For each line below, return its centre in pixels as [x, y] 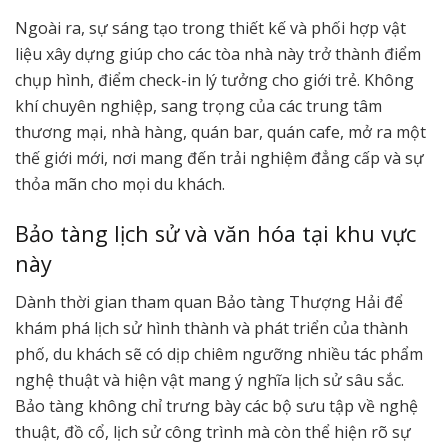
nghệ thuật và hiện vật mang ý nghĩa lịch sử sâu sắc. [209, 380]
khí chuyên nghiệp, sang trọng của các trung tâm [198, 105]
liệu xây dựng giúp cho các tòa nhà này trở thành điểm [218, 53]
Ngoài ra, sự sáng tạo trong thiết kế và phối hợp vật [210, 27]
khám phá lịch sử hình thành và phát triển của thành [211, 328]
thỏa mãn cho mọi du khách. [120, 183]
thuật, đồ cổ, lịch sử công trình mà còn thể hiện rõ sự [213, 432]
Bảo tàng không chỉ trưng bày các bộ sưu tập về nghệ [216, 406]
